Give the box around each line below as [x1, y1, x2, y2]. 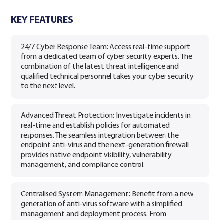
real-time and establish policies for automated [20, 121, 170, 130]
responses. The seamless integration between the [20, 131, 179, 139]
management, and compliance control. [20, 161, 145, 169]
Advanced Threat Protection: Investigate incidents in [20, 111, 191, 120]
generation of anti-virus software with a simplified [20, 200, 182, 208]
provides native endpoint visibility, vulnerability [20, 151, 172, 159]
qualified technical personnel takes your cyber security [20, 72, 193, 81]
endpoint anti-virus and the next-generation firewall [20, 141, 189, 149]
